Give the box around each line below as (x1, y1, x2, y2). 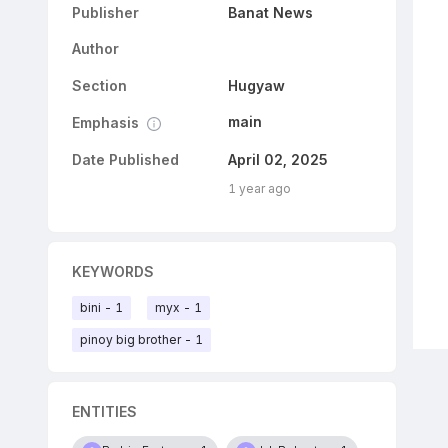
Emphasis (71, 114, 139, 131)
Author (71, 40, 119, 57)
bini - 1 (79, 299, 123, 315)
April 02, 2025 (227, 150, 328, 168)
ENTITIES (71, 402, 137, 420)
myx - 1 (154, 299, 202, 315)
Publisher (71, 3, 139, 21)
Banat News (227, 3, 313, 21)
